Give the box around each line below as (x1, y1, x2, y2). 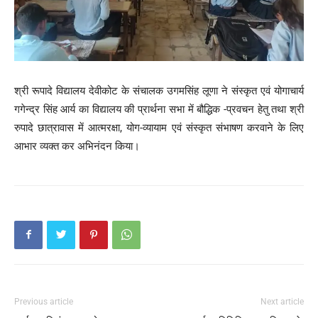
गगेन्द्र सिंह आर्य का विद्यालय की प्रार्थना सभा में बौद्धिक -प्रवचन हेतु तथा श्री (14, 102, 304, 116)
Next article (261, 296, 304, 307)
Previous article (14, 296, 73, 307)
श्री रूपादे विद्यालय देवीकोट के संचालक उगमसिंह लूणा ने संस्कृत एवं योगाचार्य (14, 84, 304, 97)
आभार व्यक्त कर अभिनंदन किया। (14, 139, 140, 153)
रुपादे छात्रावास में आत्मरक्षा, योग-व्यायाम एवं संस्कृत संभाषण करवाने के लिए (14, 121, 304, 134)
